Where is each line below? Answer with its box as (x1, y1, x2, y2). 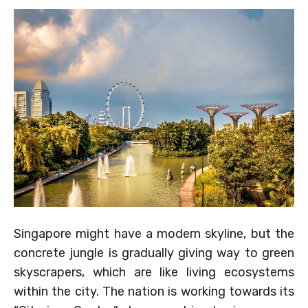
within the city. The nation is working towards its (14, 283, 294, 299)
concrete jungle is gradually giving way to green (14, 245, 294, 261)
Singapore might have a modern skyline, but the (14, 225, 294, 241)
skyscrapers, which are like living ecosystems (14, 264, 294, 280)
